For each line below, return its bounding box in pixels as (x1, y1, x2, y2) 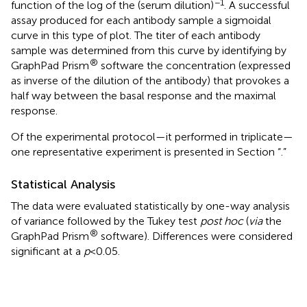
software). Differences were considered (98, 229, 293, 243)
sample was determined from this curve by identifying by (11, 43, 286, 57)
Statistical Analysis (11, 176, 115, 192)
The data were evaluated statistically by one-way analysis (11, 199, 290, 212)
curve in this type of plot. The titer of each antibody (11, 28, 260, 42)
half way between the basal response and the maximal (11, 88, 276, 102)
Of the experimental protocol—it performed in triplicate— (11, 130, 293, 143)
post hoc (200, 214, 243, 228)
